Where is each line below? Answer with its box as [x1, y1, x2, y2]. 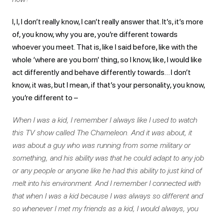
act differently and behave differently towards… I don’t [12, 67, 191, 77]
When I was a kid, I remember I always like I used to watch [12, 115, 197, 125]
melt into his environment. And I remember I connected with [12, 178, 200, 188]
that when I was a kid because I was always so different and [12, 191, 203, 200]
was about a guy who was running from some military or [12, 140, 190, 150]
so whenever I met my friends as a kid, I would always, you [12, 203, 198, 213]
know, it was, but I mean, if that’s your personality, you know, [12, 80, 205, 90]
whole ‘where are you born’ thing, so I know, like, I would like [12, 54, 202, 64]
